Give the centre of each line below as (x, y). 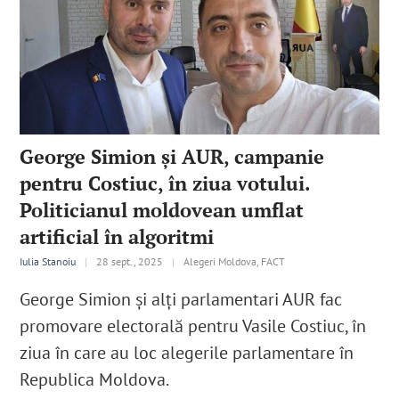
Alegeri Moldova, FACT (235, 261)
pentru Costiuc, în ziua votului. (165, 183)
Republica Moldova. (95, 379)
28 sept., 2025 (130, 261)
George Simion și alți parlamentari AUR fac (181, 299)
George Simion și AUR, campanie (172, 156)
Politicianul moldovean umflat (162, 209)
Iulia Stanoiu (48, 261)
